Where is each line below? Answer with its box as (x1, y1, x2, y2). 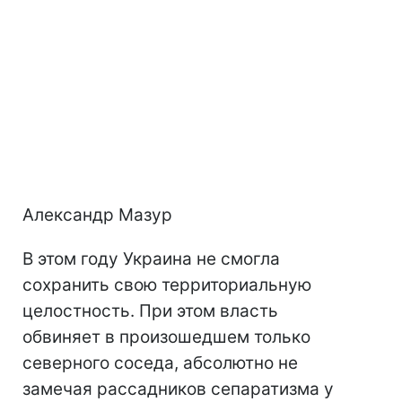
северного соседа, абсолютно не (22, 353, 298, 374)
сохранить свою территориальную (22, 275, 311, 296)
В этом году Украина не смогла (22, 249, 280, 270)
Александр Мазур (22, 205, 172, 226)
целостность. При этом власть (22, 301, 278, 322)
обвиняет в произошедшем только (22, 327, 310, 348)
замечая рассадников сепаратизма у (22, 379, 334, 400)
